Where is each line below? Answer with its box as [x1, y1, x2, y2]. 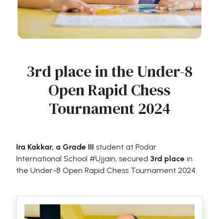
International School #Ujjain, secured [16, 154, 151, 163]
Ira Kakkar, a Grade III [16, 142, 94, 152]
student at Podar [94, 142, 157, 152]
